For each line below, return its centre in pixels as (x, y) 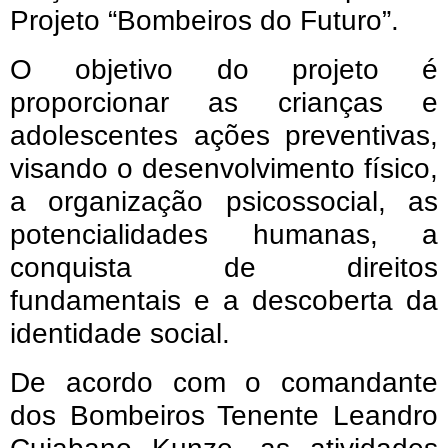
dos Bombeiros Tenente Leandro (224, 415)
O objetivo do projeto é (224, 69)
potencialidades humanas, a (224, 234)
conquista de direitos (224, 267)
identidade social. (120, 333)
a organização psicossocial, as (224, 201)
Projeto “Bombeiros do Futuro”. (204, 20)
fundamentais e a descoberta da (224, 300)
